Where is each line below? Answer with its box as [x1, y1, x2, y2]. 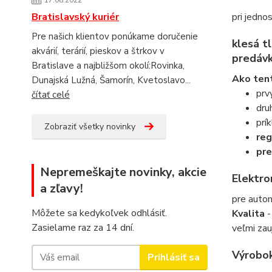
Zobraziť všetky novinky [44, 121, 135, 132]
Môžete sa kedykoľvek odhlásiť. [32, 206, 167, 220]
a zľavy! [40, 180, 83, 197]
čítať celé [32, 89, 70, 101]
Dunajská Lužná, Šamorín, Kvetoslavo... [32, 74, 191, 86]
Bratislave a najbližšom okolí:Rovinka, [32, 59, 185, 72]
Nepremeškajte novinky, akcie [40, 164, 206, 180]
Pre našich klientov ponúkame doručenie [32, 30, 198, 42]
